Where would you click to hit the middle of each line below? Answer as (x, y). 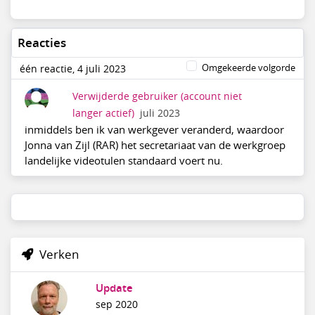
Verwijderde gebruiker (125, 96)
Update (115, 288)
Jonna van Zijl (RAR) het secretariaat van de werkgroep (155, 144)
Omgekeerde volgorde (249, 67)
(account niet (211, 96)
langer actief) (103, 113)
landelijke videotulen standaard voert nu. (123, 160)
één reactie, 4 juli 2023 (73, 69)
